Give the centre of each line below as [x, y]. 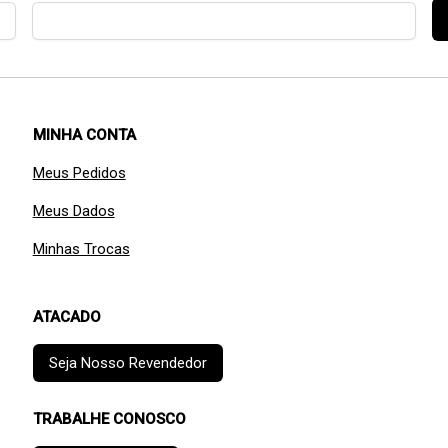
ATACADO [66, 317]
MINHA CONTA [84, 135]
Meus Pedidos [79, 173]
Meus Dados [73, 211]
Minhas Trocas [81, 249]
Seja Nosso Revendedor [127, 363]
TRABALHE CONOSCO [109, 419]
